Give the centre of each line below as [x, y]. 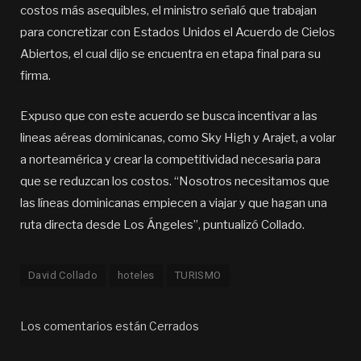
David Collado [63, 276]
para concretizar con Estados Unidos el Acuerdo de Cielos [178, 33]
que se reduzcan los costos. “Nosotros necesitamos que [175, 182]
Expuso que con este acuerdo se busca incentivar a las [169, 116]
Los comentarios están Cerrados [110, 326]
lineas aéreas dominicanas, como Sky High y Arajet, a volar [178, 138]
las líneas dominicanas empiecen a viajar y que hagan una [174, 203]
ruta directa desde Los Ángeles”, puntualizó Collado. [162, 225]
